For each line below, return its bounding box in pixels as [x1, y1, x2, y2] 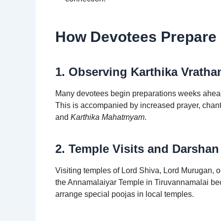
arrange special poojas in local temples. [55, 189, 194, 198]
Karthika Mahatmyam [71, 112, 145, 121]
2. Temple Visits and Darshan [55, 142, 219, 155]
